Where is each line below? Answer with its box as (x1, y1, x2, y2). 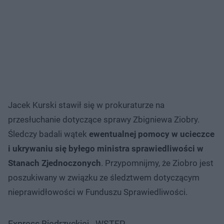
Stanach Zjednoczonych (8, 157, 101, 168)
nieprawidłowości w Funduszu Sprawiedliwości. (8, 186, 187, 197)
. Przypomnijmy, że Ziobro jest (101, 157, 213, 168)
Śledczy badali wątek (8, 128, 89, 139)
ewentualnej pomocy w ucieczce (89, 128, 214, 139)
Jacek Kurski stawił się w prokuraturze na (8, 99, 164, 110)
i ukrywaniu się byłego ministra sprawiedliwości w (8, 143, 203, 153)
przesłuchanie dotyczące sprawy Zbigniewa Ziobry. (8, 114, 199, 124)
